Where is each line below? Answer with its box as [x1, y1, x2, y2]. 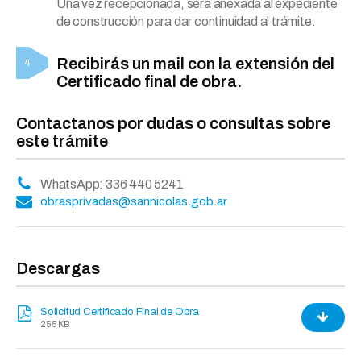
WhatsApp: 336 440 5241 [40, 177, 184, 191]
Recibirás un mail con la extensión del [56, 55, 334, 73]
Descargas [16, 259, 100, 277]
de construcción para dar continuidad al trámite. [56, 15, 320, 28]
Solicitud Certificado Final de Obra [40, 306, 199, 317]
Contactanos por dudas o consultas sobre [16, 114, 330, 132]
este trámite [16, 132, 108, 150]
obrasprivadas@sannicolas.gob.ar [40, 195, 227, 208]
